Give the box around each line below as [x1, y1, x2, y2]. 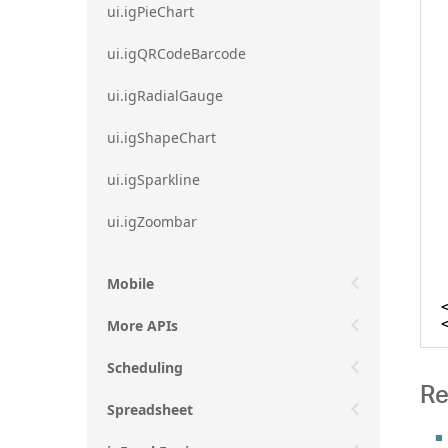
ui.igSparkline [107, 169, 200, 189]
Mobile [107, 273, 154, 293]
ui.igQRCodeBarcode [107, 43, 246, 63]
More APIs [107, 315, 178, 335]
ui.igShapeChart [107, 127, 216, 147]
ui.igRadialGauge [107, 85, 223, 105]
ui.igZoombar [107, 211, 197, 231]
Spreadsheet [107, 399, 193, 419]
